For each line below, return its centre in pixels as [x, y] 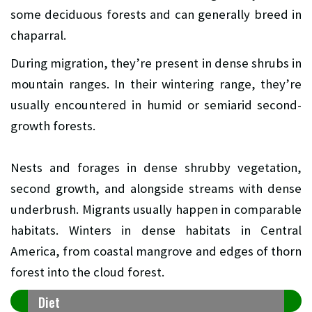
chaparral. [38, 35]
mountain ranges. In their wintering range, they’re [156, 84]
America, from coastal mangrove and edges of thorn [156, 251]
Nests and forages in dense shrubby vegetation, [156, 167]
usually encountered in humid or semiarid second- [156, 104]
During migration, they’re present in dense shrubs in [156, 63]
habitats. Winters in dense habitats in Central [156, 230]
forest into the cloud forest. [87, 272]
